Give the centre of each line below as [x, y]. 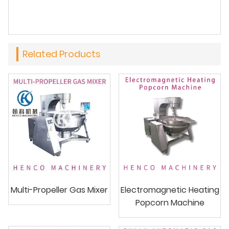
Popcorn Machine [170, 202]
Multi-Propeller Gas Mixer [59, 190]
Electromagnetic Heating [170, 190]
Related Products [62, 54]
